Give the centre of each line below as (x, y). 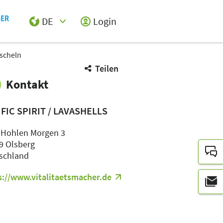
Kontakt (27, 84)
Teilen (107, 68)
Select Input (46, 37)
